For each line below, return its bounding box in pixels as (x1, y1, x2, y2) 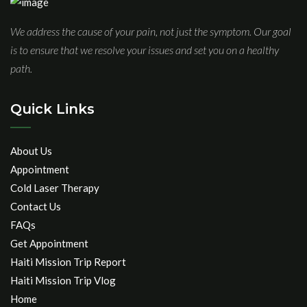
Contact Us (10, 200, 61, 213)
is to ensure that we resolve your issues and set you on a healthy (10, 43, 279, 57)
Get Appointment (10, 237, 88, 250)
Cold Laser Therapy (10, 182, 99, 195)
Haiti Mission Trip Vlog (10, 274, 116, 287)
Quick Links (10, 101, 95, 118)
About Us (10, 145, 52, 158)
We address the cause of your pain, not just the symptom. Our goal (10, 25, 291, 38)
